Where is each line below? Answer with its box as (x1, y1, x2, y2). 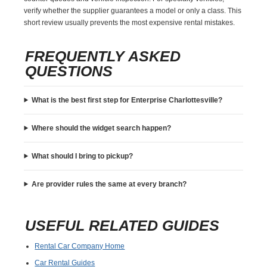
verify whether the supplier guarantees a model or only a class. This (24, 6, 242, 15)
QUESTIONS (25, 62, 113, 79)
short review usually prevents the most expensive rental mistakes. (24, 18, 235, 27)
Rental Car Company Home (35, 241, 125, 250)
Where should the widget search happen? (32, 123, 172, 132)
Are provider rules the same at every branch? (32, 179, 187, 188)
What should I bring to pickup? (32, 151, 133, 160)
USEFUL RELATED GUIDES (25, 216, 220, 234)
